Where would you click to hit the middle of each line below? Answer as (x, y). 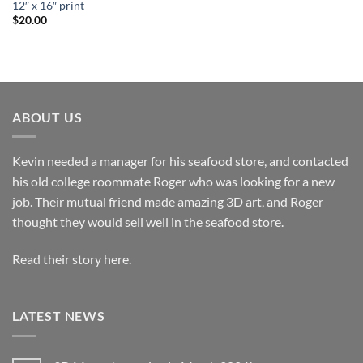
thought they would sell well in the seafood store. (148, 222)
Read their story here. (72, 259)
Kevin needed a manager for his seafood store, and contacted (180, 161)
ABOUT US (47, 117)
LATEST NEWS (59, 316)
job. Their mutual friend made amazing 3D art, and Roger (168, 202)
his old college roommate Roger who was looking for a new (173, 181)
